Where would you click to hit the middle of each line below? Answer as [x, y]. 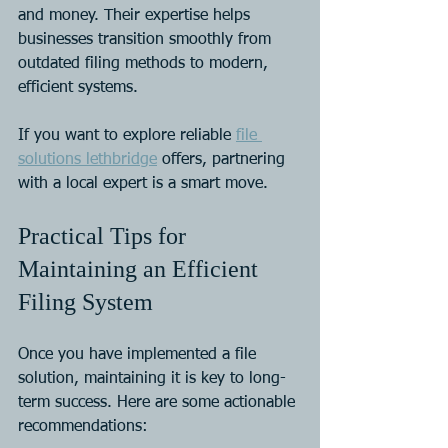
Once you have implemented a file [139, 354]
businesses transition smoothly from [147, 39]
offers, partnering [223, 159]
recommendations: [83, 426]
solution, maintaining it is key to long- [152, 378]
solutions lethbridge [87, 159]
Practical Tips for [105, 235]
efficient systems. [78, 87]
